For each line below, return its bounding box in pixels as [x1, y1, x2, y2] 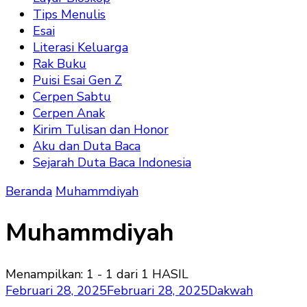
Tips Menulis [33, 6, 106, 23]
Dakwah [208, 282, 253, 299]
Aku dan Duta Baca [33, 138, 140, 154]
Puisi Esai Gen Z [33, 72, 122, 88]
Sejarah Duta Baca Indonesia [33, 154, 191, 171]
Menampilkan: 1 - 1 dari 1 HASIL [5, 266, 188, 283]
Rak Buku [33, 56, 86, 72]
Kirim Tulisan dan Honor [33, 121, 169, 138]
